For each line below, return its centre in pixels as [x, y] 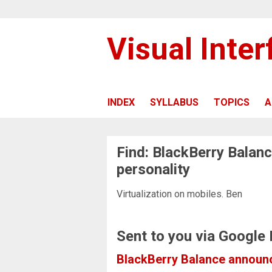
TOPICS [232, 102]
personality [153, 169]
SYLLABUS [174, 102]
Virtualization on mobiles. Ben [179, 194]
